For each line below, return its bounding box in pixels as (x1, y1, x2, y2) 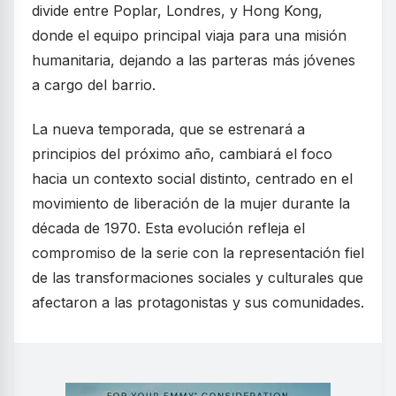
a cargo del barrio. (32, 76, 156, 95)
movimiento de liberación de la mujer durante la (32, 194, 350, 213)
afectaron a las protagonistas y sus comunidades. (32, 293, 364, 312)
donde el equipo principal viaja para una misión (32, 27, 346, 45)
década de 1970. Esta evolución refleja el (32, 219, 305, 238)
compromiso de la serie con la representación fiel (32, 244, 364, 263)
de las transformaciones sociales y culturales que (32, 269, 363, 287)
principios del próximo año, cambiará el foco (32, 145, 332, 164)
